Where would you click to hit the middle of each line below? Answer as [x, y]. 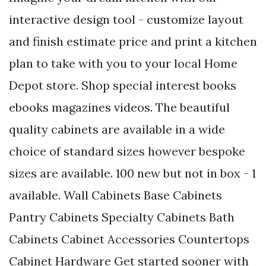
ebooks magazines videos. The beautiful [119, 107]
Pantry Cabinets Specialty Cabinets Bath [122, 217]
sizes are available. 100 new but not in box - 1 [132, 173]
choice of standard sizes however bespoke [127, 151]
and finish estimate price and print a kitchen [133, 42]
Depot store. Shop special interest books [123, 85]
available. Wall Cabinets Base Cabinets [115, 195]
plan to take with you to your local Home [123, 64]
